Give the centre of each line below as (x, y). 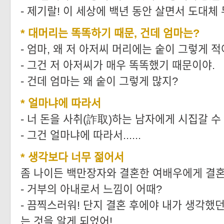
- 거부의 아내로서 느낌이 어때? (91, 189)
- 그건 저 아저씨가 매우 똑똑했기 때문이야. (118, 65)
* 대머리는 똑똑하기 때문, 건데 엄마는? (110, 33)
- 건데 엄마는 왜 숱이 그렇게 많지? (99, 81)
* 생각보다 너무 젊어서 (72, 157)
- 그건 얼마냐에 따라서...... (81, 135)
